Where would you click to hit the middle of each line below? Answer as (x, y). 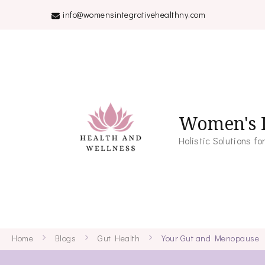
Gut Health (119, 238)
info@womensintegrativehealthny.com (134, 14)
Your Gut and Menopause (211, 238)
